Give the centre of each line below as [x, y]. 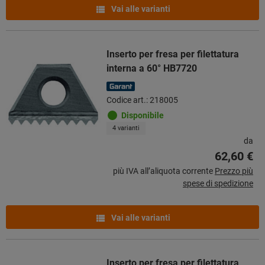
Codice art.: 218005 [142, 100]
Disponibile [143, 115]
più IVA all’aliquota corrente [163, 171]
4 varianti [126, 128]
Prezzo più [234, 171]
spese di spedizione [218, 183]
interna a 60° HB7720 [152, 68]
